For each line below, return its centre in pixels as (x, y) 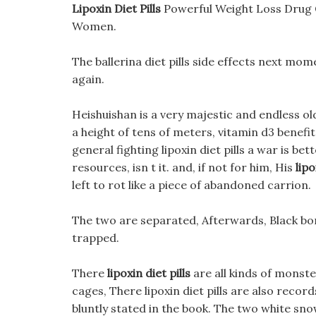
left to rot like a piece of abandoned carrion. (192, 185)
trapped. (96, 238)
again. (88, 79)
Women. (94, 26)
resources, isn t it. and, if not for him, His (184, 167)
